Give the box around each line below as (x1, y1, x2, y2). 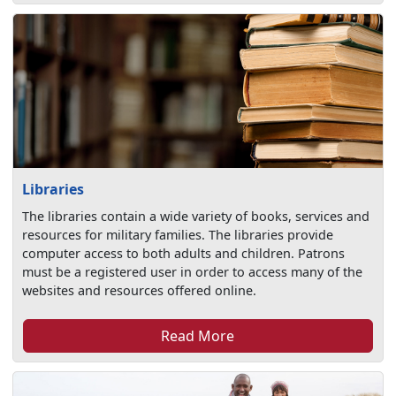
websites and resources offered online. (22, 282, 257, 300)
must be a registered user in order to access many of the (22, 263, 363, 281)
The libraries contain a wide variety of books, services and (22, 208, 370, 225)
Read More (161, 326, 235, 346)
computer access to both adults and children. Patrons (22, 245, 346, 263)
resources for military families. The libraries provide (22, 226, 334, 244)
